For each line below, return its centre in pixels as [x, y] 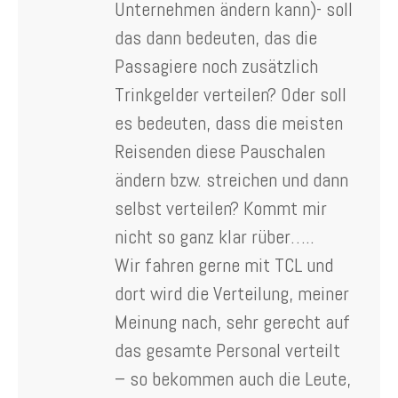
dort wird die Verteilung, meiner [232, 293]
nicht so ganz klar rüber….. [215, 236]
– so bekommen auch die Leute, [233, 378]
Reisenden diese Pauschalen [220, 151]
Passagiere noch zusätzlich [216, 65]
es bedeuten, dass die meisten [229, 122]
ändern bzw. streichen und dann [231, 179]
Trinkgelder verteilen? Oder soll [231, 94]
